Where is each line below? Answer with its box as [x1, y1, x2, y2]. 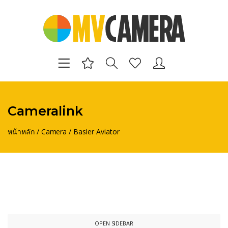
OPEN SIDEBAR [94, 219, 134, 227]
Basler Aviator [73, 126, 120, 136]
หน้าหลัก [8, 126, 35, 136]
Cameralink [8, 103, 83, 119]
